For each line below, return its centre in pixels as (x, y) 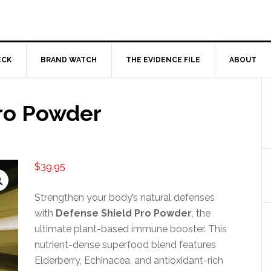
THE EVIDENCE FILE (163, 60)
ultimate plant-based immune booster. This (131, 229)
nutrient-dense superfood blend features (126, 245)
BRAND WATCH (69, 60)
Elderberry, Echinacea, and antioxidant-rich (129, 260)
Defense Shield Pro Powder (124, 213)
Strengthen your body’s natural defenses (125, 198)
